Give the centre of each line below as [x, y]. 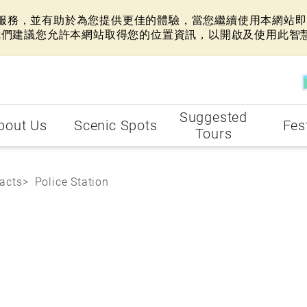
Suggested [213, 117]
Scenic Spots [115, 125]
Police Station [72, 182]
